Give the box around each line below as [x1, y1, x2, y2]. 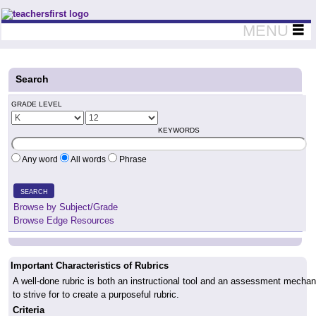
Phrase [117, 154, 147, 164]
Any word [20, 154, 60, 164]
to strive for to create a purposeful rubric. [13, 289, 179, 300]
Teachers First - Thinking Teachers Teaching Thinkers [1, 8, 235, 19]
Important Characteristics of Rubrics [11, 260, 169, 271]
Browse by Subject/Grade [13, 202, 118, 212]
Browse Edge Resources [13, 215, 114, 226]
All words [69, 154, 108, 164]
